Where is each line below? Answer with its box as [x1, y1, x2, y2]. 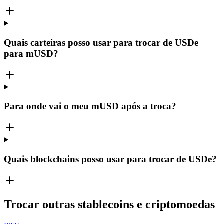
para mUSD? [4, 48, 58, 59]
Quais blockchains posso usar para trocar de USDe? [4, 153, 217, 164]
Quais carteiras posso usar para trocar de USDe [4, 37, 198, 48]
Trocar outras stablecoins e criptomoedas [4, 198, 215, 211]
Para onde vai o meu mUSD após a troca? [4, 101, 176, 112]
